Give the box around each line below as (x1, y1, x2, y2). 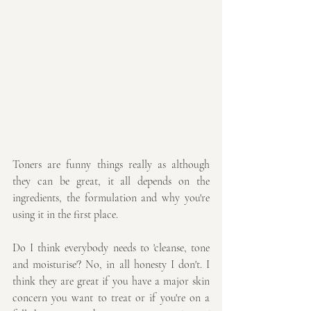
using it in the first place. (12, 208, 118, 222)
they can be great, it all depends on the (12, 174, 210, 189)
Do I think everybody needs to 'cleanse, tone (12, 241, 210, 255)
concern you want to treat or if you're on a (12, 291, 210, 305)
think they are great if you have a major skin (12, 274, 210, 289)
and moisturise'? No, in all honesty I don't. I (12, 258, 210, 272)
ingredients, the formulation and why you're (12, 191, 210, 205)
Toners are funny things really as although (12, 158, 210, 172)
